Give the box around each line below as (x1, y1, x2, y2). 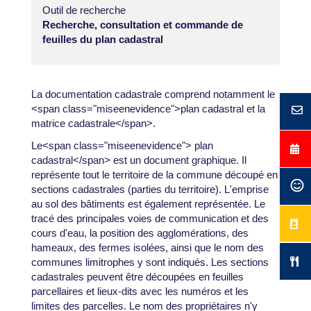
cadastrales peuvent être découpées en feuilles (31, 270, 244, 283)
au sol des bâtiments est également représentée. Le (31, 197, 265, 210)
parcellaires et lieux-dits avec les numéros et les (31, 285, 249, 297)
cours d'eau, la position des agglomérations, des (31, 226, 249, 239)
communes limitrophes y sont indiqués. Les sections (31, 255, 269, 268)
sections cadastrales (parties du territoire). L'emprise (31, 183, 269, 195)
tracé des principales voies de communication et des (31, 212, 269, 224)
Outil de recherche (42, 3, 126, 16)
